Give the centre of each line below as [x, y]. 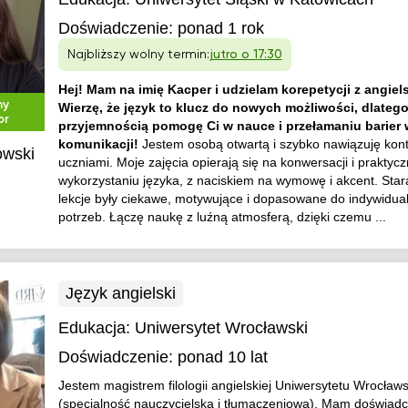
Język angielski [120, 293]
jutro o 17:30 [245, 55]
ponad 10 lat [222, 357]
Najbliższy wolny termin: [138, 55]
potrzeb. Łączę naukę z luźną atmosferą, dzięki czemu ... [222, 217]
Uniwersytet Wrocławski [221, 328]
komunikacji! [100, 144]
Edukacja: [96, 328]
